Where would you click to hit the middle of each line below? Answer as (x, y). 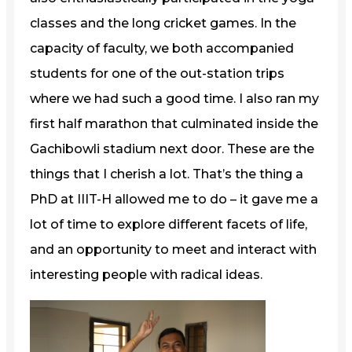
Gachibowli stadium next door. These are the (172, 148)
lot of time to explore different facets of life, (169, 224)
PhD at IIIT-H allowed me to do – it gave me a (174, 199)
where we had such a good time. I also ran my (174, 98)
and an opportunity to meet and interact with (173, 249)
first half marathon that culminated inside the (174, 123)
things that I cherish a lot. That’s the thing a (167, 174)
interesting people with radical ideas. (146, 274)
